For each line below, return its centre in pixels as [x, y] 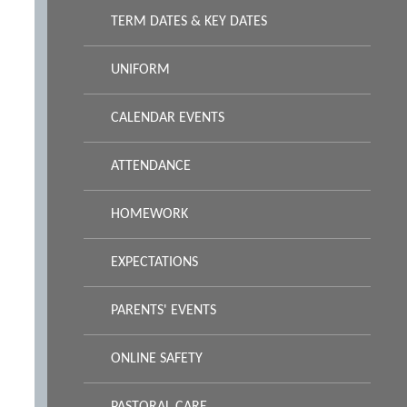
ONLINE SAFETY [157, 359]
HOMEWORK [150, 215]
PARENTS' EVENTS [164, 311]
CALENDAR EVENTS [168, 119]
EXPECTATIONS [155, 263]
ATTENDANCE [151, 167]
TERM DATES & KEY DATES [189, 22]
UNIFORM [141, 70]
